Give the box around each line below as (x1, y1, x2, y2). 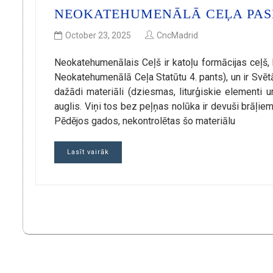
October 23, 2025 (65, 30, 131, 40)
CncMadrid (157, 30, 198, 40)
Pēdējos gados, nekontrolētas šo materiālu (54, 115, 235, 127)
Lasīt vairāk (67, 147, 109, 156)
